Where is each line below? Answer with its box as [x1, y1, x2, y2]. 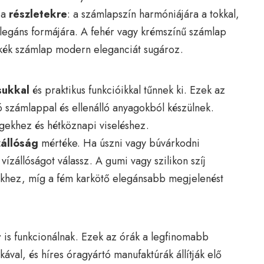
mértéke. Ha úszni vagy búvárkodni [38, 135, 200, 151]
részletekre [9, 6, 67, 22]
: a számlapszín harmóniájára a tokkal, [67, 6, 239, 22]
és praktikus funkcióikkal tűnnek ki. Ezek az [29, 82, 225, 98]
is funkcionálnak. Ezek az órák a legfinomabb [1, 229, 209, 245]
